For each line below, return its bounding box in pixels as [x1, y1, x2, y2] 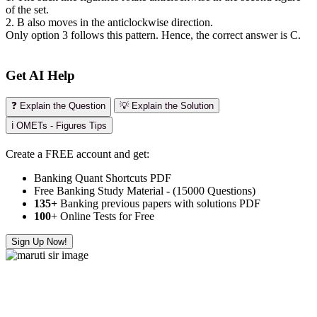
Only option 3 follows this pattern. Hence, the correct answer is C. [6, 29, 301, 42]
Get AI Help [6, 67, 75, 83]
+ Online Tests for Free [51, 209, 154, 222]
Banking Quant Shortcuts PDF [34, 171, 171, 184]
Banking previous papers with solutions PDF [57, 197, 260, 209]
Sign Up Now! [11, 236, 67, 247]
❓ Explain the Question [11, 100, 105, 111]
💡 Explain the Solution [120, 100, 214, 111]
